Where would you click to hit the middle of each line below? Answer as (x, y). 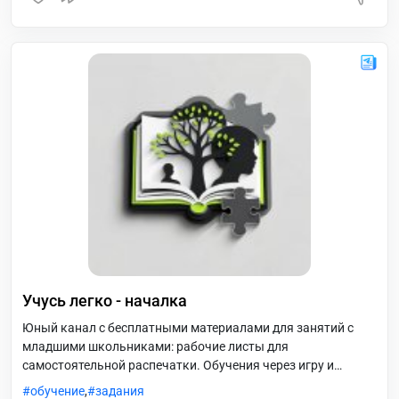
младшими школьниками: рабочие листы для (155, 346)
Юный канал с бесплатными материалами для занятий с (188, 328)
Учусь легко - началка (105, 301)
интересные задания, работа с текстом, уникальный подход (197, 384)
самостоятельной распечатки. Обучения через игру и (178, 365)
